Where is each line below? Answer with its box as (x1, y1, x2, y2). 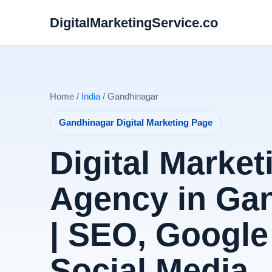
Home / (50, 91, 81, 101)
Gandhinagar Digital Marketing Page (59, 118, 212, 127)
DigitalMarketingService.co (50, 15, 218, 30)
